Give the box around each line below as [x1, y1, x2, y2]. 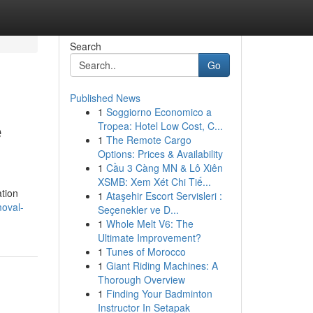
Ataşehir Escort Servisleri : [105, 189, 222, 203]
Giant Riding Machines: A [105, 259, 218, 272]
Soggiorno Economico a [105, 105, 212, 119]
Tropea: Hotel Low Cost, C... [97, 119, 223, 133]
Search [69, 39, 101, 53]
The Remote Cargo [105, 133, 191, 147]
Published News [69, 91, 140, 105]
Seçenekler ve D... [97, 203, 179, 217]
